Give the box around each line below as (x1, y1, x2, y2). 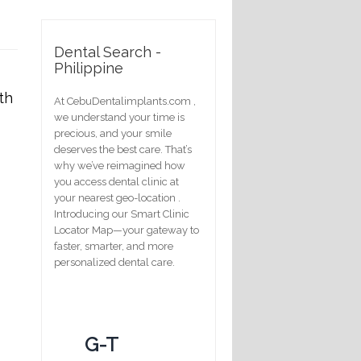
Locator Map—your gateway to (54, 223, 199, 236)
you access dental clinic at (54, 175, 179, 188)
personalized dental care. (54, 255, 175, 268)
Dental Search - (54, 43, 161, 60)
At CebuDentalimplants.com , (54, 94, 196, 107)
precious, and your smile (54, 127, 172, 139)
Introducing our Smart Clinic (54, 207, 189, 220)
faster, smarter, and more (54, 239, 173, 252)
